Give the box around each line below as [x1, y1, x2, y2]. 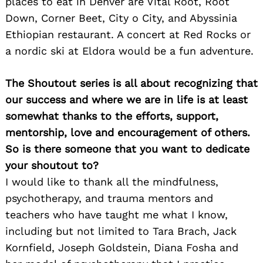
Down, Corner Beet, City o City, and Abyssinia [5, 11, 237, 24]
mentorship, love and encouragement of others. [5, 126, 250, 139]
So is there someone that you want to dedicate [5, 142, 249, 155]
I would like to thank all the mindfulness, [5, 175, 218, 188]
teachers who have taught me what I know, [5, 208, 228, 221]
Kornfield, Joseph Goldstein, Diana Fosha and [5, 241, 238, 254]
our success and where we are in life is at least [5, 93, 248, 106]
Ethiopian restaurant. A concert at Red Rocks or [5, 28, 251, 41]
